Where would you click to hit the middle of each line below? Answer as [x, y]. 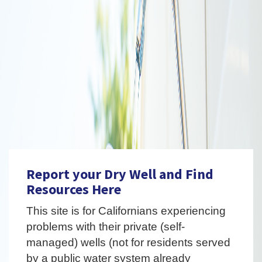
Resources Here [74, 189]
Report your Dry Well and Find [120, 174]
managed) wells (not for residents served [128, 242]
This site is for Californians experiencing [126, 211]
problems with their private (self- [106, 227]
